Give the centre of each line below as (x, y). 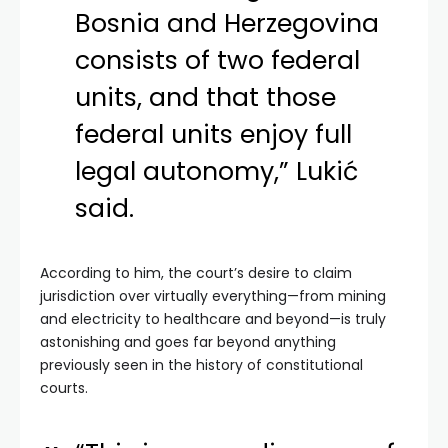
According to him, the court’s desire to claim (196, 273)
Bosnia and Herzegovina (227, 24)
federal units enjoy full (214, 135)
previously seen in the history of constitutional (201, 365)
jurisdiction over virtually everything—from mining (213, 296)
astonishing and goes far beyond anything (188, 342)
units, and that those (206, 98)
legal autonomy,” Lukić (217, 172)
